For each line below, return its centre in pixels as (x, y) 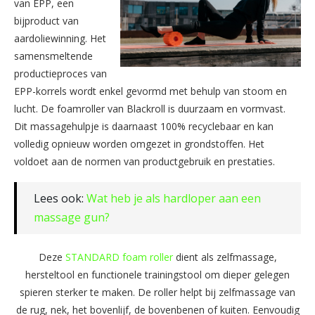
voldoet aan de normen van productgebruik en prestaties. (144, 161)
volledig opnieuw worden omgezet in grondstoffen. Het (139, 143)
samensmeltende (53, 56)
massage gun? (72, 217)
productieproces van (60, 73)
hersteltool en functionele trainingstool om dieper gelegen (157, 274)
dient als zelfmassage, (225, 257)
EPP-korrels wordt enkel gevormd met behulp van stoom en (150, 91)
